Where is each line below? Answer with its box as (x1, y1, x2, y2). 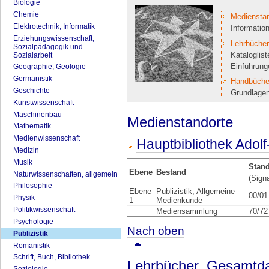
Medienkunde (156, 196, 202, 205)
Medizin (13, 146, 39, 154)
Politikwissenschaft (13, 205, 75, 214)
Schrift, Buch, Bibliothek (13, 253, 90, 262)
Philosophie (13, 181, 52, 190)
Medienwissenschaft (13, 134, 80, 143)
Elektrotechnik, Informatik (13, 22, 95, 31)
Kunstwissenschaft (13, 98, 74, 107)
